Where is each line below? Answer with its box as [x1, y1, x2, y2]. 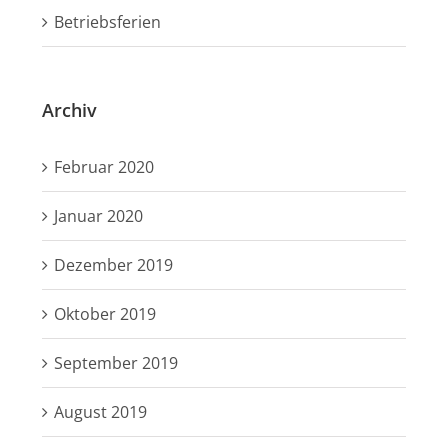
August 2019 [53, 401, 147, 424]
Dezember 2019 [53, 254, 173, 277]
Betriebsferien [53, 11, 161, 34]
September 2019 [53, 352, 178, 375]
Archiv [41, 98, 97, 123]
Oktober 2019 [53, 303, 156, 326]
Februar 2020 [53, 156, 154, 179]
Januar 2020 [53, 205, 143, 228]
